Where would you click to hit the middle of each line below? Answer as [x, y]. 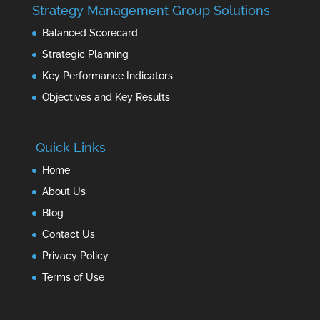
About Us [64, 192]
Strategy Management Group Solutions [151, 11]
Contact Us [68, 235]
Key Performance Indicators [107, 76]
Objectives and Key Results [106, 97]
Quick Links [69, 148]
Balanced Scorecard [90, 33]
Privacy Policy [75, 256]
